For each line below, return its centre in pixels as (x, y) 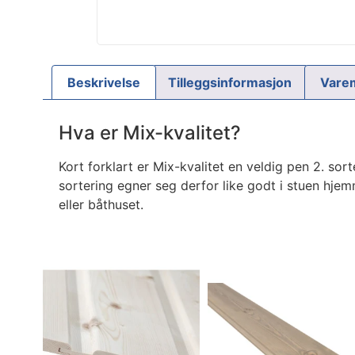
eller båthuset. (101, 204)
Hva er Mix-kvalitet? (149, 132)
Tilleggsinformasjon (230, 82)
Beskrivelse (103, 82)
